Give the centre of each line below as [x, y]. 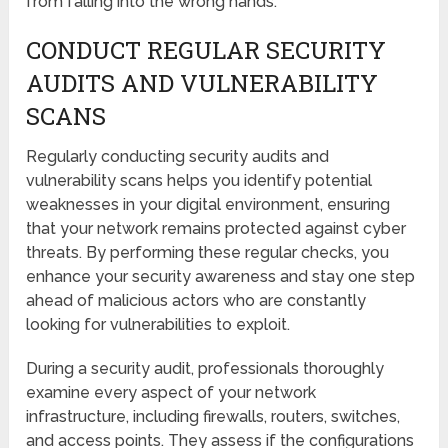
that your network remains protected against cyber [216, 228]
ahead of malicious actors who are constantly [196, 300]
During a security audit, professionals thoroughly [205, 368]
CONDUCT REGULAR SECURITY [206, 49]
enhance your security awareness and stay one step [221, 276]
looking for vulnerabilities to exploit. [158, 324]
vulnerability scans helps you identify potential [199, 180]
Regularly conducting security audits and [178, 156]
